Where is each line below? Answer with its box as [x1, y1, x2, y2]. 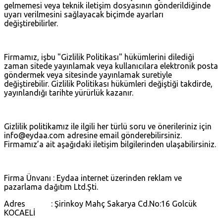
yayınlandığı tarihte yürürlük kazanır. [4, 88, 133, 97]
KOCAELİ [4, 208, 37, 217]
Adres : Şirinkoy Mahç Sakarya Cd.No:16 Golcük [4, 199, 197, 208]
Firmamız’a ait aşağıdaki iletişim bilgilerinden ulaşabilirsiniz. [4, 139, 216, 149]
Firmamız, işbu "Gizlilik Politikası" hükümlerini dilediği [4, 52, 194, 61]
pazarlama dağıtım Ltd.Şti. [4, 182, 98, 191]
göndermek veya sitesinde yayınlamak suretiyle [4, 70, 172, 79]
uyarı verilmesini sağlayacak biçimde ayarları [4, 9, 164, 19]
